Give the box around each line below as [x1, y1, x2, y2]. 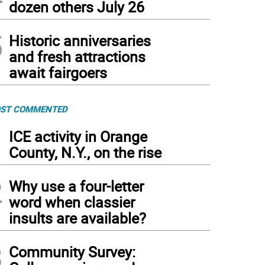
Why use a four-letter [9, 176, 144, 196]
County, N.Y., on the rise [9, 143, 161, 162]
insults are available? [9, 208, 146, 228]
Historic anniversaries [9, 31, 151, 50]
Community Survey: [9, 242, 135, 261]
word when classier [9, 192, 135, 212]
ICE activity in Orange [9, 127, 147, 146]
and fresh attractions [9, 47, 146, 66]
